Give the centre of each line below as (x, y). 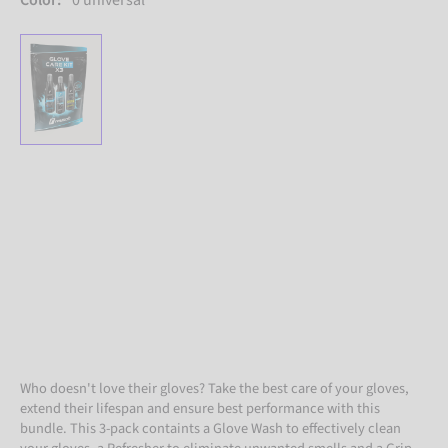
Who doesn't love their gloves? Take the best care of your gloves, (214, 388)
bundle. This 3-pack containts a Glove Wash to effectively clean (210, 428)
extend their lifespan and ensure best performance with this (200, 408)
